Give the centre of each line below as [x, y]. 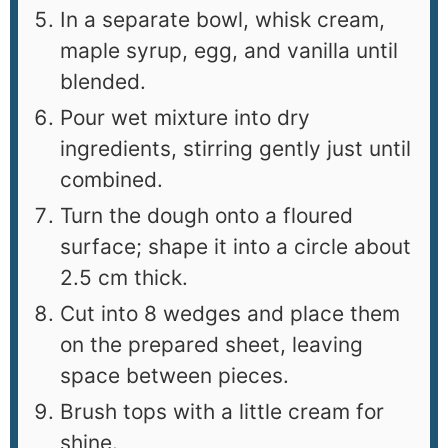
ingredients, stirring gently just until [235, 149]
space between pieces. [174, 376]
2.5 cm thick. [124, 278]
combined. [111, 180]
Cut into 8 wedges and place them [230, 314]
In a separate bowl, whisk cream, [222, 20]
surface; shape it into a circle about [235, 247]
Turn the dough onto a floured [206, 216]
